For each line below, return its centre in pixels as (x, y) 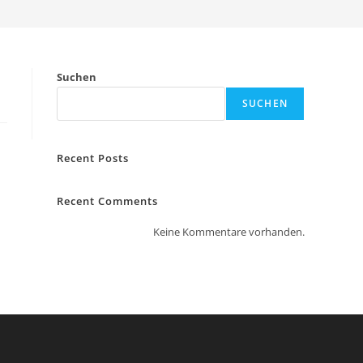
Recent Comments (107, 201)
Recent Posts (93, 158)
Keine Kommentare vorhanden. (229, 232)
